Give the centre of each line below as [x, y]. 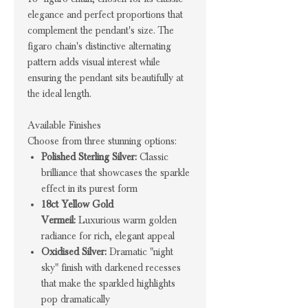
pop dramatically [76, 299]
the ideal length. [59, 93]
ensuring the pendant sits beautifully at [106, 78]
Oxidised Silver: [74, 252]
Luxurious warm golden [126, 220]
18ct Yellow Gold [77, 204]
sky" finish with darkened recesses [111, 267]
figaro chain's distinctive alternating [99, 46]
